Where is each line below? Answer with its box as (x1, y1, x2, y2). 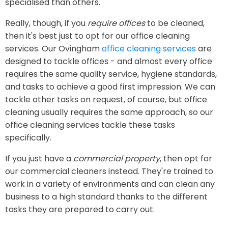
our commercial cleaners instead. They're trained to (5, 165, 213, 177)
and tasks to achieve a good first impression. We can (5, 81, 215, 93)
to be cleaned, (145, 17, 205, 29)
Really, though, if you (5, 17, 88, 29)
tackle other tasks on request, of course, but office (5, 94, 207, 105)
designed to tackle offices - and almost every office (5, 55, 212, 67)
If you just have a (5, 153, 73, 164)
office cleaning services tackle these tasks (5, 119, 175, 131)
